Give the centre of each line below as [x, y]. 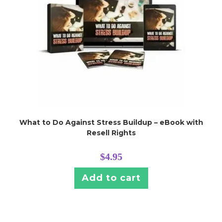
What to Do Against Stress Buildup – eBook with [111, 122]
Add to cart [111, 178]
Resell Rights [111, 133]
